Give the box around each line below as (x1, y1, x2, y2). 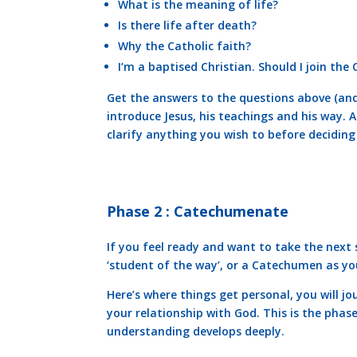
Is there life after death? (118, 18, 257, 33)
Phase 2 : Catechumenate (107, 202, 289, 222)
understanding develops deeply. (107, 324, 285, 339)
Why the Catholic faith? (118, 38, 252, 54)
